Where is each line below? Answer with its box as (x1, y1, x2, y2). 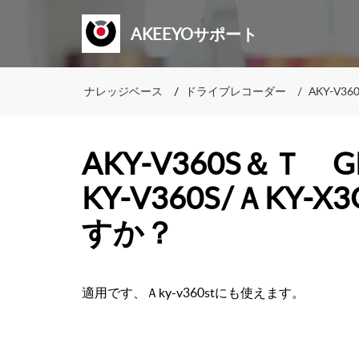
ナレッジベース (84, 83, 163, 99)
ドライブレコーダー (185, 83, 286, 99)
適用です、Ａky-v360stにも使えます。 (82, 284, 317, 301)
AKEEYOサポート (130, 22, 257, 45)
